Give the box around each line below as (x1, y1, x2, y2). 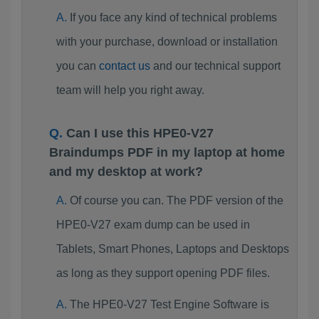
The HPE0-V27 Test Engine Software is (69, 298, 269, 310)
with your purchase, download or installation (56, 36, 278, 48)
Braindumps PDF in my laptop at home (49, 145, 285, 159)
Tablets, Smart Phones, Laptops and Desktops (56, 243, 289, 255)
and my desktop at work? (49, 164, 203, 179)
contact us (98, 60, 150, 72)
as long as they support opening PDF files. (56, 267, 270, 279)
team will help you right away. (56, 84, 204, 96)
